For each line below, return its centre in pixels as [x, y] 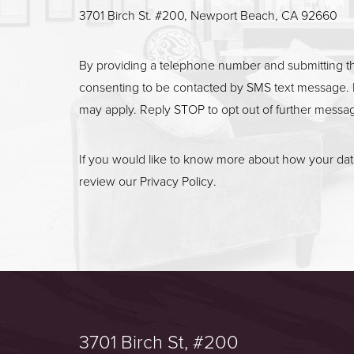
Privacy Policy [177, 181]
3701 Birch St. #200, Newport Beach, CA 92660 [208, 15]
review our [109, 181]
